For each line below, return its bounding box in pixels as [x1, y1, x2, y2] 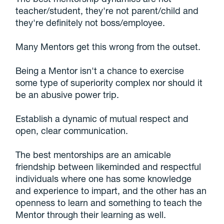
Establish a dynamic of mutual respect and [15, 112, 189, 124]
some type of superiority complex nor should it [15, 76, 203, 88]
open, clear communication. [15, 124, 128, 136]
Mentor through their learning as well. [15, 208, 166, 220]
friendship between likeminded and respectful [15, 160, 201, 172]
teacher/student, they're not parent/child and [15, 4, 199, 16]
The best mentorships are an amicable [15, 148, 171, 160]
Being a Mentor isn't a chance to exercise [15, 64, 184, 76]
